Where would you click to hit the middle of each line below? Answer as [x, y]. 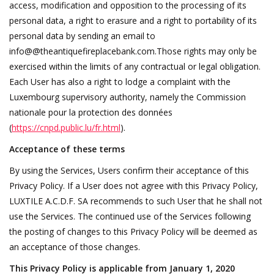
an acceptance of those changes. [75, 246]
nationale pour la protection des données [91, 112]
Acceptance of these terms [67, 149]
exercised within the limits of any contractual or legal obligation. [135, 66]
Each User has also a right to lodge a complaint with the [120, 81]
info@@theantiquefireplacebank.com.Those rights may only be [133, 51]
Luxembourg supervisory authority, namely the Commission [128, 97]
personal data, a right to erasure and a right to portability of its [133, 20]
